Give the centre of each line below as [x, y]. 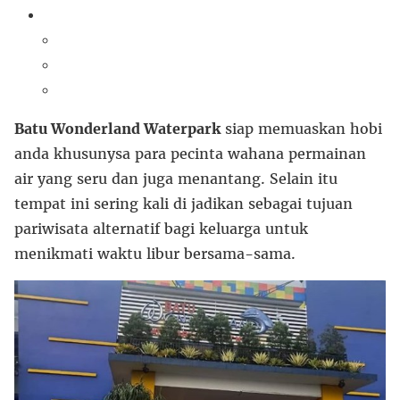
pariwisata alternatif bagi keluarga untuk [161, 228]
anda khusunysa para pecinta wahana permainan [190, 153]
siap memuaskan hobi [301, 128]
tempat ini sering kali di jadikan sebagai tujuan [183, 203]
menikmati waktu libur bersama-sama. [155, 253]
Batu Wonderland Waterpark [117, 128]
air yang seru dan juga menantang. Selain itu [176, 178]
